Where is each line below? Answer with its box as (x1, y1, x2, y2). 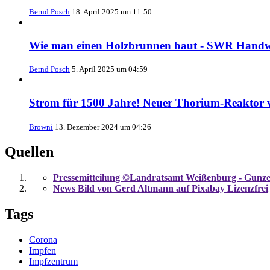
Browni (29, 122, 53, 131)
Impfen (29, 245, 56, 256)
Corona (29, 234, 57, 245)
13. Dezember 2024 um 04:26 (55, 122, 151, 131)
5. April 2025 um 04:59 (72, 64, 148, 74)
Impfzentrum (29, 256, 78, 266)
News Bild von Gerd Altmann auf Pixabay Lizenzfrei (53, 183, 268, 193)
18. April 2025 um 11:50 (72, 7, 152, 16)
